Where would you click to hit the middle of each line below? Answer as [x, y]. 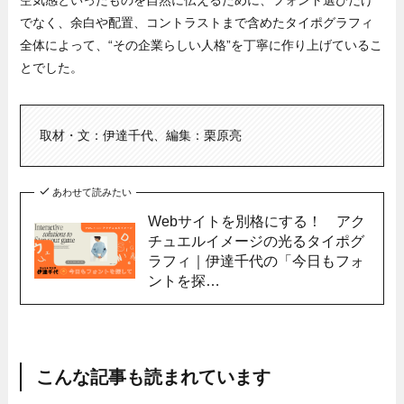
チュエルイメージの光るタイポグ [256, 240]
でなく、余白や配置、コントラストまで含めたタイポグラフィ [197, 22]
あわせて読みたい [92, 192]
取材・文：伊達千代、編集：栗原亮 [141, 135]
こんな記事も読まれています [153, 377]
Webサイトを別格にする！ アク [256, 220]
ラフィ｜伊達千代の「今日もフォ [256, 260]
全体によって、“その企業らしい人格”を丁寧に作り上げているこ [202, 45]
